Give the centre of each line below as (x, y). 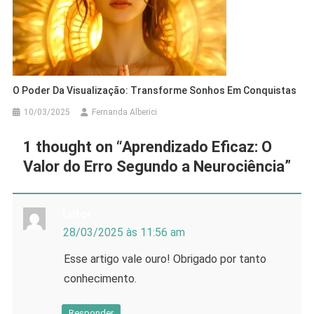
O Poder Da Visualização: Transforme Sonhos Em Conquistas (155, 91)
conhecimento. (100, 279)
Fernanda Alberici (125, 112)
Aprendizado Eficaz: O (197, 147)
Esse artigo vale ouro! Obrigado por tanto (165, 259)
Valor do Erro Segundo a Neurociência (153, 167)
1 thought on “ (72, 147)
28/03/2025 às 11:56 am (124, 233)
